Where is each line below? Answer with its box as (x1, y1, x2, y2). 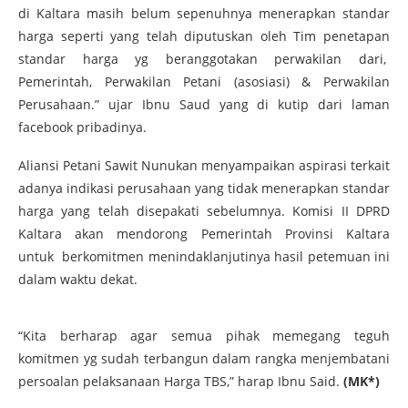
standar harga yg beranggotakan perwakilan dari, (18, 49, 390, 67)
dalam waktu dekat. (18, 270, 138, 288)
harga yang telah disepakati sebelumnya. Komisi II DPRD (18, 201, 390, 219)
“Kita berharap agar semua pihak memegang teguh (18, 326, 390, 344)
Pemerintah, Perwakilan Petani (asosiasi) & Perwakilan (18, 72, 390, 90)
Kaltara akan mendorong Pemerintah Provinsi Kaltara (18, 224, 390, 242)
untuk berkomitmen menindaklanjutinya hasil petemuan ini (18, 247, 390, 265)
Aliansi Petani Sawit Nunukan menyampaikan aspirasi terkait (18, 156, 390, 174)
